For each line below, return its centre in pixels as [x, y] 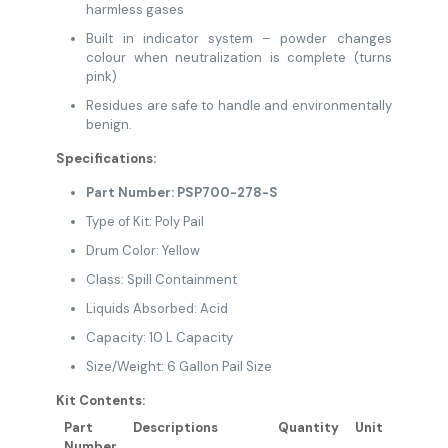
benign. [109, 124]
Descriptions [176, 427]
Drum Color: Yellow [143, 250]
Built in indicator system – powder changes [239, 38]
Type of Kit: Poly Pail [145, 221]
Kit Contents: [102, 400]
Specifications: [106, 158]
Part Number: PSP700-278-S [182, 192]
